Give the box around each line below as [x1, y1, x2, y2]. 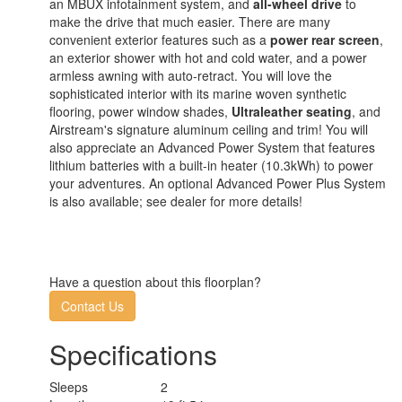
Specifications [49, 334, 217, 373]
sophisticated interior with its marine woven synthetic [49, 83, 346, 102]
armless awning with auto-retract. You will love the [49, 66, 332, 84]
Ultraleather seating [232, 101, 352, 120]
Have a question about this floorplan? [49, 272, 261, 291]
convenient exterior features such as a [49, 30, 270, 48]
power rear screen [270, 30, 380, 48]
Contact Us [61, 296, 124, 315]
